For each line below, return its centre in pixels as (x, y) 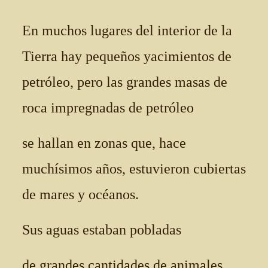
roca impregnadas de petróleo (108, 108)
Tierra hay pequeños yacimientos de (127, 56)
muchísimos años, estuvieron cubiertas (134, 169)
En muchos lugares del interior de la (127, 31)
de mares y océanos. (80, 194)
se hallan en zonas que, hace (104, 143)
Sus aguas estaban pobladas (102, 230)
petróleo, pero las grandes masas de (125, 82)
